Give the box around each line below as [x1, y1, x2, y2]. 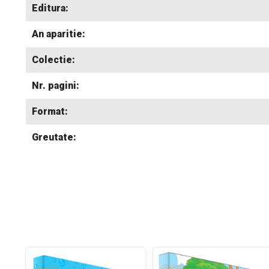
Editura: [32, 2, 68, 14]
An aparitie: [32, 28, 85, 40]
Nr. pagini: [32, 80, 79, 91]
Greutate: [32, 131, 76, 143]
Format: [32, 106, 68, 117]
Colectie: [32, 54, 75, 65]
